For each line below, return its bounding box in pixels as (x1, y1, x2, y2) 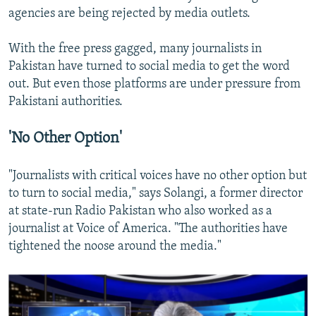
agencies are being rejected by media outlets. (8, 7, 250, 21)
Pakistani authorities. (8, 95, 123, 109)
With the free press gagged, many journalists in (8, 42, 262, 56)
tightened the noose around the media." (8, 240, 221, 254)
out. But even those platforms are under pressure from (8, 78, 300, 92)
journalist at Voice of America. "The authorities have (8, 222, 288, 236)
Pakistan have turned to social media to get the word (8, 60, 290, 74)
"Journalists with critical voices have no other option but (8, 169, 307, 183)
